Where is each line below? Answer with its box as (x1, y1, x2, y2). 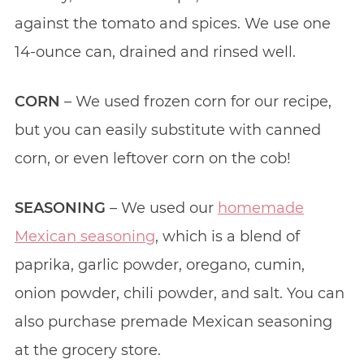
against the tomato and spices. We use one (14, 14, 331, 32)
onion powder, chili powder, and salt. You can (14, 284, 344, 302)
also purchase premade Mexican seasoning (14, 312, 332, 331)
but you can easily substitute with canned (14, 120, 321, 139)
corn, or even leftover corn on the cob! (14, 149, 291, 167)
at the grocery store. (14, 340, 161, 359)
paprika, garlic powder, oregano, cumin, (14, 255, 305, 274)
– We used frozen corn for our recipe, (59, 92, 331, 110)
